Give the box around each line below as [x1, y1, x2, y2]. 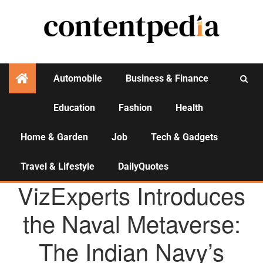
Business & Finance [126, 73, 208, 84]
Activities [106, 110, 157, 127]
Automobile [53, 73, 102, 84]
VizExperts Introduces [18, 178, 245, 211]
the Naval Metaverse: [22, 206, 241, 240]
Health [176, 102, 203, 113]
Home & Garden [21, 131, 88, 143]
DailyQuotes [118, 161, 168, 172]
